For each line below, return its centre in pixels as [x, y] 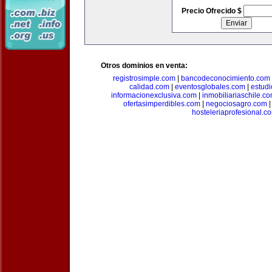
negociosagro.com [236, 104]
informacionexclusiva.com [154, 95]
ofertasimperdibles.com [162, 104]
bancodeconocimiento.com [226, 78]
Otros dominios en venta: [144, 66]
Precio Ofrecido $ [212, 11]
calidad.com [149, 87]
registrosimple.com [144, 78]
